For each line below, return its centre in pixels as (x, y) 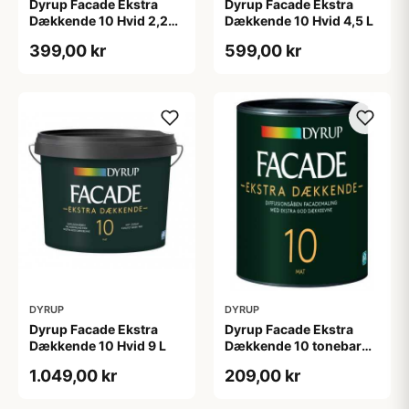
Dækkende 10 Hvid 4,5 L (299, 20)
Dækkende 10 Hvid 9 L (98, 345)
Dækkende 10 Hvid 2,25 (103, 20)
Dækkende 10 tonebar (293, 345)
